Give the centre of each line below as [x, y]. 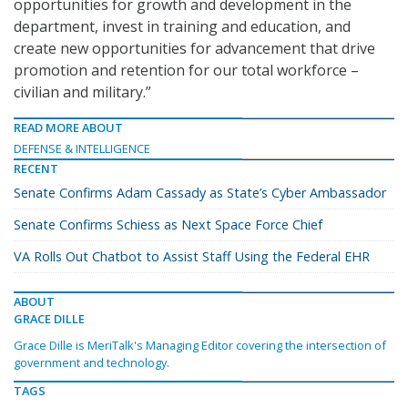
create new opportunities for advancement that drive [194, 49]
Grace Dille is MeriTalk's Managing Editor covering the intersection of [200, 346]
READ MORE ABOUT [68, 128]
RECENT [36, 169]
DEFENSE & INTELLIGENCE [82, 149]
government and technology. [92, 363]
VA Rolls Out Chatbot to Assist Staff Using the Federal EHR [192, 257]
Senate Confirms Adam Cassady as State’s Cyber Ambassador [200, 193]
